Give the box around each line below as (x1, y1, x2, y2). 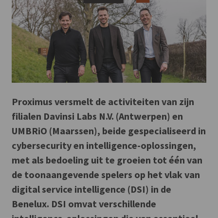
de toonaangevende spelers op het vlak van (12, 168, 200, 181)
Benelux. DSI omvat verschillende (12, 198, 156, 210)
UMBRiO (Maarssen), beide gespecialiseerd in (12, 125, 206, 137)
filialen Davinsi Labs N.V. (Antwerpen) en (12, 110, 183, 123)
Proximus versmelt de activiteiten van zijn (12, 95, 194, 108)
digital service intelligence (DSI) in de (12, 183, 171, 196)
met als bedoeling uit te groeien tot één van (12, 154, 202, 166)
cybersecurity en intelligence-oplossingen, (12, 139, 196, 152)
